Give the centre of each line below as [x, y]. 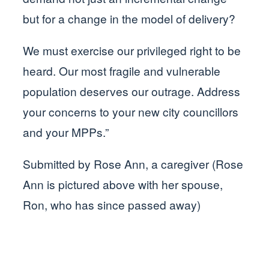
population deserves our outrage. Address [132, 91]
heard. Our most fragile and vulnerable [122, 70]
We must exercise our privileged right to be [132, 50]
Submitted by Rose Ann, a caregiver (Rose [133, 164]
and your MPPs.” [66, 131]
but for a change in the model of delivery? [129, 18]
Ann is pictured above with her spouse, [123, 184]
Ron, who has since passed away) [112, 205]
